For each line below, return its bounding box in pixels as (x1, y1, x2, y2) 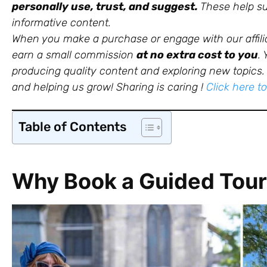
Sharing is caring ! (116, 80, 203, 94)
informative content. (12, 15, 111, 29)
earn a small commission (12, 48, 136, 61)
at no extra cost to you (136, 48, 258, 61)
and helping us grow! (12, 80, 116, 94)
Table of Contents (18, 119, 126, 134)
